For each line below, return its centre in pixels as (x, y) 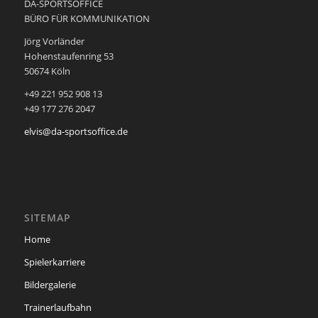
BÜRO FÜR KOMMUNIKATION (87, 18)
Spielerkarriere (54, 262)
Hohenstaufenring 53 (68, 56)
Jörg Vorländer (54, 41)
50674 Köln (47, 71)
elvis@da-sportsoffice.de (76, 131)
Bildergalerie (50, 284)
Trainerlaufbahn (57, 307)
